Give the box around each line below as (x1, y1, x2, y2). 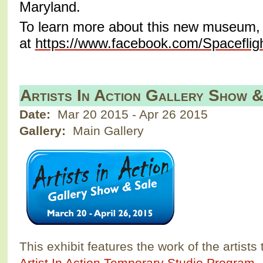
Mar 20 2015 (57, 107, 132, 122)
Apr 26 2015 (139, 107, 208, 122)
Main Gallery (69, 124, 144, 138)
